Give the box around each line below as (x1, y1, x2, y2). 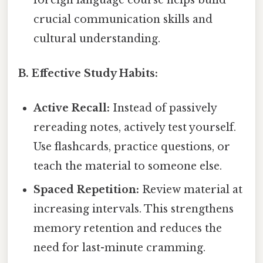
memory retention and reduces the (33, 222, 222, 235)
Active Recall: (33, 102, 110, 115)
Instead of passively (110, 102, 217, 115)
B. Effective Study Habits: (18, 67, 158, 80)
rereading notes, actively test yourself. (33, 121, 237, 134)
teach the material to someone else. (33, 160, 222, 173)
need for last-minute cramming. (33, 241, 206, 255)
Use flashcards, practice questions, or (33, 140, 231, 154)
